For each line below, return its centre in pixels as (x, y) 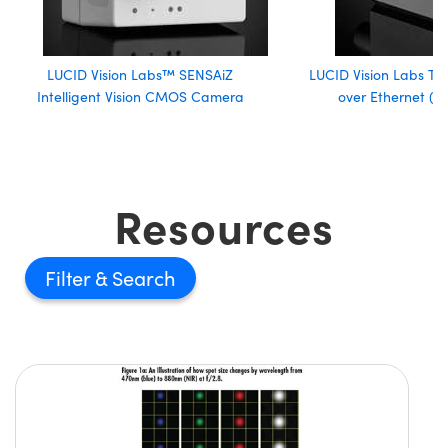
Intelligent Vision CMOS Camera (140, 96)
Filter (70, 277)
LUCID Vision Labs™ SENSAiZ (140, 74)
